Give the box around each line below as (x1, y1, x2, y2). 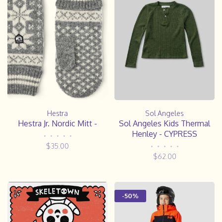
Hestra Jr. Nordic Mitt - (18, 118, 97, 129)
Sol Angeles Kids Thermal (119, 118, 210, 129)
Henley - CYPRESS (132, 129, 197, 139)
